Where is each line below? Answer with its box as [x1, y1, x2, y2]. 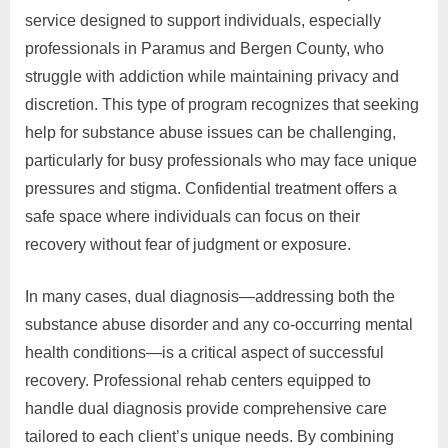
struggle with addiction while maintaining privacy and [25, 67, 399, 85]
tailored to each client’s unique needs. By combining [25, 427, 394, 445]
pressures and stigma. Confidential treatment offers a [25, 179, 397, 197]
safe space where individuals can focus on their [25, 207, 360, 225]
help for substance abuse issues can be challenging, [25, 123, 396, 141]
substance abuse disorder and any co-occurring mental [25, 315, 413, 333]
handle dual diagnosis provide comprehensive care [25, 399, 387, 417]
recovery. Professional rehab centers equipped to [25, 371, 371, 389]
